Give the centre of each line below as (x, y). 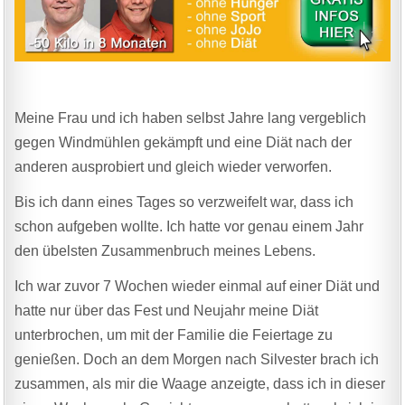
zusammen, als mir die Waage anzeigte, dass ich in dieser (200, 383)
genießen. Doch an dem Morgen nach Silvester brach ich (197, 359)
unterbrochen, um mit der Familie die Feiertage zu (174, 334)
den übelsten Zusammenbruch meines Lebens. (165, 250)
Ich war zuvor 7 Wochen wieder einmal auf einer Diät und (198, 286)
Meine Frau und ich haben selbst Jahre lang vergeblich (191, 118)
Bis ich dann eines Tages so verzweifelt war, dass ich (184, 202)
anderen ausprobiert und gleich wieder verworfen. (174, 166)
